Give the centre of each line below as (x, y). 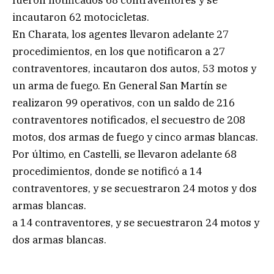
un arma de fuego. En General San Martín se (120, 85)
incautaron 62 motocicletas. (81, 17)
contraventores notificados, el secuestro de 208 (129, 120)
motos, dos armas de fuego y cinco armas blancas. (135, 137)
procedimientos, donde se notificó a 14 (107, 171)
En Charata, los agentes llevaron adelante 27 (120, 34)
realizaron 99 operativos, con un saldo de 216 (124, 102)
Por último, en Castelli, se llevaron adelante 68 (124, 154)
